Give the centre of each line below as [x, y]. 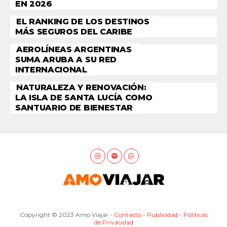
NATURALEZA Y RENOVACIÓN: [81, 87]
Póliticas [195, 215]
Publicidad [162, 215]
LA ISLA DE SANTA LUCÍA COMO [84, 98]
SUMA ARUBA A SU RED [66, 60]
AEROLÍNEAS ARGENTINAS [74, 49]
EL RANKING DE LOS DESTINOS [83, 22]
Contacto [127, 215]
